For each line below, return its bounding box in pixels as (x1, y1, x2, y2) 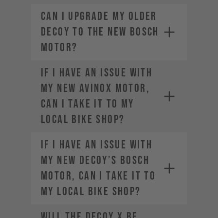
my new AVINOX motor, (41, 81, 150, 95)
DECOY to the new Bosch (41, 25, 159, 39)
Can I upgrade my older (41, 9, 157, 23)
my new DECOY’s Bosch (41, 153, 149, 167)
